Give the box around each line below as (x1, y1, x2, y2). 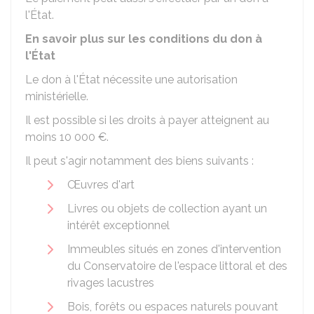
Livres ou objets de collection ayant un (67, 202, 267, 215)
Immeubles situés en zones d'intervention (67, 243, 281, 256)
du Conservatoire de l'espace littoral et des (67, 259, 287, 273)
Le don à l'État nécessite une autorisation (25, 73, 238, 86)
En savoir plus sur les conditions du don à (25, 32, 262, 46)
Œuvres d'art (67, 178, 135, 191)
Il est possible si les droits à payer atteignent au (25, 114, 269, 127)
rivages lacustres (67, 276, 154, 289)
